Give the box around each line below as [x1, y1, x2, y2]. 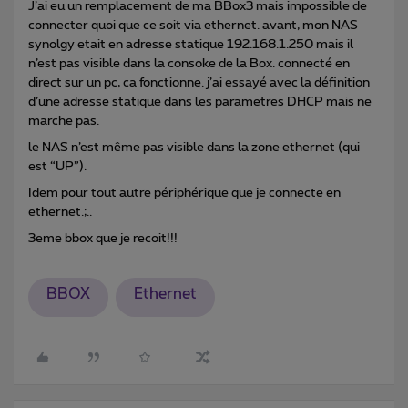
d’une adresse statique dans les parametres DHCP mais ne [28, 95, 372, 108]
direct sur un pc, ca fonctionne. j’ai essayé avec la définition [28, 76, 370, 89]
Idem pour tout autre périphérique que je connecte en [28, 186, 341, 199]
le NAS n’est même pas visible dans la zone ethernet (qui [28, 140, 360, 154]
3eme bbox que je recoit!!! [28, 231, 178, 245]
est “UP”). [28, 159, 87, 173]
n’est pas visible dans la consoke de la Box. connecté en [28, 56, 350, 70]
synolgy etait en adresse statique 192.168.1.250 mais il [28, 37, 353, 51]
